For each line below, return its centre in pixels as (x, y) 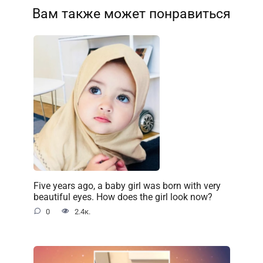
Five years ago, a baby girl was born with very (127, 186)
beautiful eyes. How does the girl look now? (123, 197)
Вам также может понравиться (131, 14)
